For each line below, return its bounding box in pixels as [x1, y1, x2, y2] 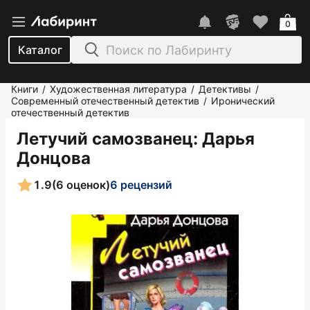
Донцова [17, 148, 91, 168]
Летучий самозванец [17, 129, 193, 149]
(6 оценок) [52, 177, 110, 192]
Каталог [17, 43, 62, 57]
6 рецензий [110, 177, 172, 192]
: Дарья [193, 129, 255, 149]
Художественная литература [50, 83, 187, 95]
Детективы [199, 83, 251, 95]
